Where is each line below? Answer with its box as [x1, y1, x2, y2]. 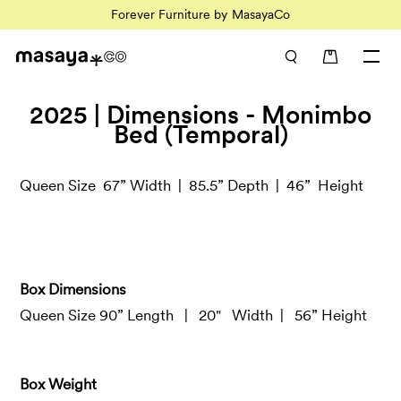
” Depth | [218, 176, 284, 194]
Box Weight [20, 375, 98, 393]
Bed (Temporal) [113, 119, 288, 149]
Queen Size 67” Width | [20, 176, 186, 194]
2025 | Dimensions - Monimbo [30, 99, 371, 130]
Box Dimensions [20, 280, 127, 298]
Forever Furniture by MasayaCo [111, 7, 290, 21]
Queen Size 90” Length [20, 306, 175, 324]
